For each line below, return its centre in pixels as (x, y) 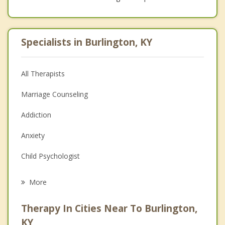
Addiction (36, 115)
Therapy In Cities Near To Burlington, (109, 208)
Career (32, 197)
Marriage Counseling (54, 94)
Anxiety (33, 135)
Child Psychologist (50, 156)
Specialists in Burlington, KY (87, 42)
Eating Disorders (48, 176)
